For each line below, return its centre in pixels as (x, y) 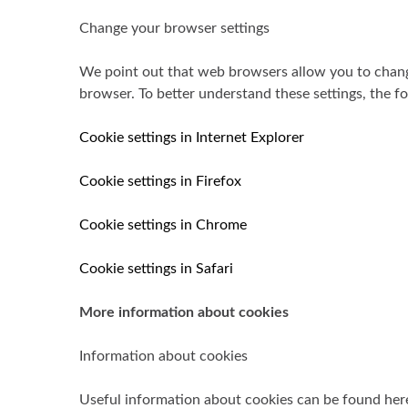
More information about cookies (184, 312)
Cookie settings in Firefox (160, 181)
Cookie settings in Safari (156, 269)
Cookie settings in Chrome (163, 225)
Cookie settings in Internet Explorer (192, 138)
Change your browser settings (174, 28)
